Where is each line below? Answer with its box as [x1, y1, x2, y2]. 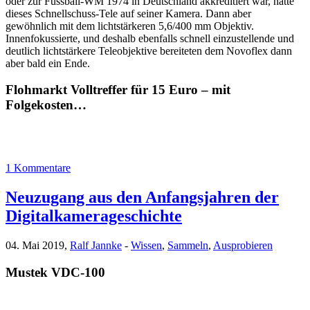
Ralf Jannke [70, 239, 122, 251]
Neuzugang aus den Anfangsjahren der [6, 188, 279, 206]
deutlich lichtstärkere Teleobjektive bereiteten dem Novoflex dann [6, 44, 292, 57]
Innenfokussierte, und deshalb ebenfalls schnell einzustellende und [6, 32, 294, 44]
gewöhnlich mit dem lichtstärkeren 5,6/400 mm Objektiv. [6, 19, 254, 32]
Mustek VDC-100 [6, 264, 105, 280]
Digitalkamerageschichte [6, 207, 182, 225]
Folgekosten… [6, 98, 86, 113]
